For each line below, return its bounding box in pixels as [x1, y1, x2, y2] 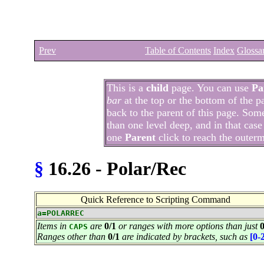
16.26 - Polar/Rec [44, 158, 186, 179]
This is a [107, 82, 146, 94]
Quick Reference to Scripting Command [81, 194, 230, 204]
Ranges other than [37, 231, 105, 242]
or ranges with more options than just [118, 220, 258, 231]
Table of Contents [145, 45, 211, 55]
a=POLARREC [37, 208, 84, 217]
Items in [37, 220, 67, 231]
